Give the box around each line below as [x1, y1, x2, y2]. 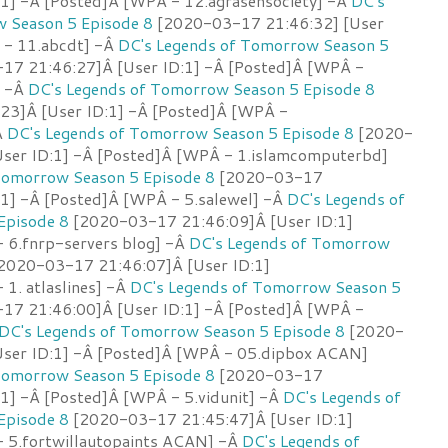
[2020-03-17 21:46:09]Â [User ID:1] [69, 208, 353, 232]
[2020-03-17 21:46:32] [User [153, 10, 384, 34]
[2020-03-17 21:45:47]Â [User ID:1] [69, 406, 353, 430]
